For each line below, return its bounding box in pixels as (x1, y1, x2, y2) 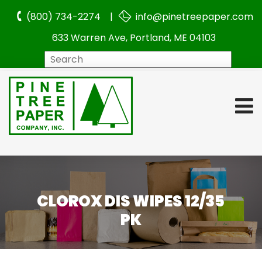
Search (133, 51, 166, 65)
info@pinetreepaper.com (133, 10, 253, 23)
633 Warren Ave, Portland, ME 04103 (52, 31, 216, 44)
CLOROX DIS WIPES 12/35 (37, 191, 225, 212)
